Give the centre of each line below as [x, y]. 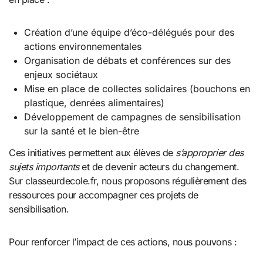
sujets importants [44, 166]
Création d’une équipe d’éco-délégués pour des [129, 33]
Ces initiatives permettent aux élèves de [92, 152]
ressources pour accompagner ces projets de [104, 195]
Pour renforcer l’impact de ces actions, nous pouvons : [123, 242]
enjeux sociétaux [61, 75]
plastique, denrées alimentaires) [94, 103]
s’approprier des [210, 152]
